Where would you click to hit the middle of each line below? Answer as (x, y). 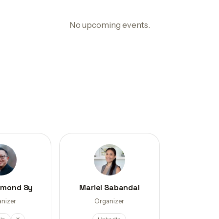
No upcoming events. (109, 25)
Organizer (109, 201)
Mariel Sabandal (109, 187)
